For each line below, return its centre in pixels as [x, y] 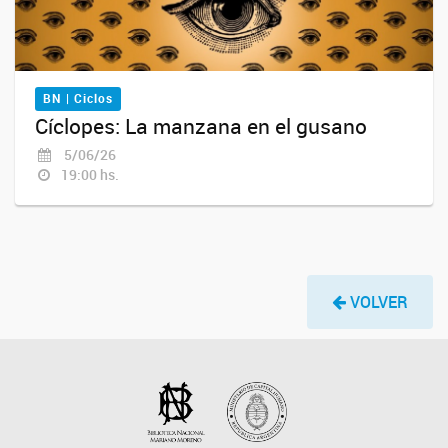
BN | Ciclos [78, 97]
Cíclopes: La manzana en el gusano [201, 126]
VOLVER [379, 302]
